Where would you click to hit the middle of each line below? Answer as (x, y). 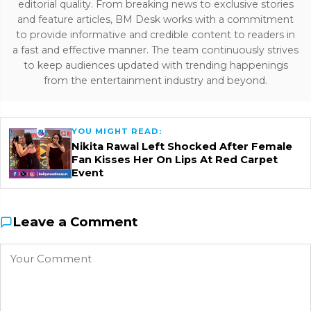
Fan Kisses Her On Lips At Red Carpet (175, 160)
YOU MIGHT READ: (117, 132)
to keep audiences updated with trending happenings (155, 66)
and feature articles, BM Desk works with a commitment (155, 20)
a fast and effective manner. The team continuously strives (155, 50)
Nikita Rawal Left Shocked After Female (182, 147)
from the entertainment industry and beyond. (155, 81)
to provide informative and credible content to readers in (155, 35)
